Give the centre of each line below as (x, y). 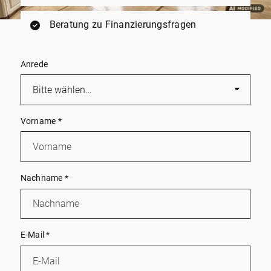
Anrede (34, 64)
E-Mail (33, 235)
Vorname (39, 121)
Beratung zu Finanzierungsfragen (123, 24)
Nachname (42, 178)
